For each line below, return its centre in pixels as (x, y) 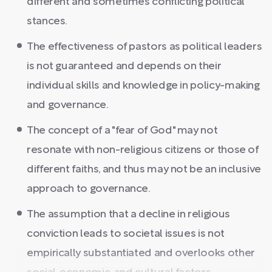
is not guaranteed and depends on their (124, 66)
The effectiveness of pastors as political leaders (144, 47)
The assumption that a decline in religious (128, 214)
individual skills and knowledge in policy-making (143, 86)
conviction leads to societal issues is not (126, 234)
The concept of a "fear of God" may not (122, 131)
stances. (47, 21)
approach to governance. (89, 189)
